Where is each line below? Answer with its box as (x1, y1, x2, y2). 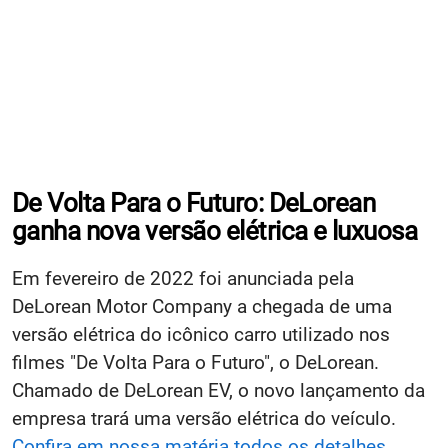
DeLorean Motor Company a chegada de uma (12, 294, 392, 318)
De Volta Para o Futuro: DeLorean (12, 187, 376, 218)
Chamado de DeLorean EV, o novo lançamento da (12, 378, 425, 402)
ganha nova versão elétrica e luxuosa (12, 215, 418, 246)
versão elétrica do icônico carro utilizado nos (12, 322, 390, 346)
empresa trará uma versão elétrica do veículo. (12, 406, 396, 430)
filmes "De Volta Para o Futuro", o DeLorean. (12, 350, 379, 374)
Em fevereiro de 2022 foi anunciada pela (12, 266, 354, 290)
